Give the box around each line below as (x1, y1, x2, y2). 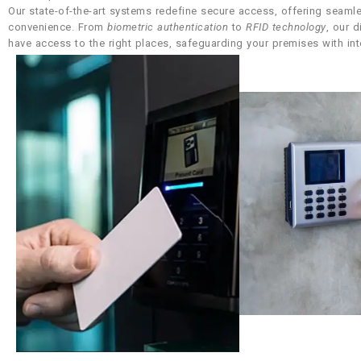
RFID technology (246, 21, 326, 33)
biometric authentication (107, 21, 228, 33)
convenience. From (8, 21, 107, 33)
